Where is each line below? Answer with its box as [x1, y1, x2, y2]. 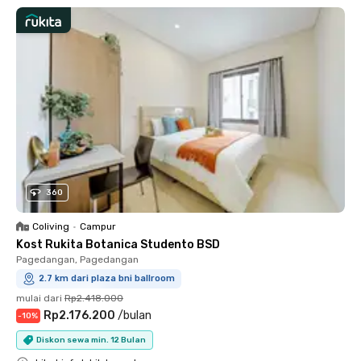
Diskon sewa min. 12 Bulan [36, 334, 146, 345]
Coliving [32, 221, 69, 232]
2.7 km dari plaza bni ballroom [39, 273, 175, 284]
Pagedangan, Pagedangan [16, 254, 139, 265]
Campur [80, 221, 116, 232]
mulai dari [16, 293, 62, 304]
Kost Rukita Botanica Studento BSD [16, 238, 220, 251]
